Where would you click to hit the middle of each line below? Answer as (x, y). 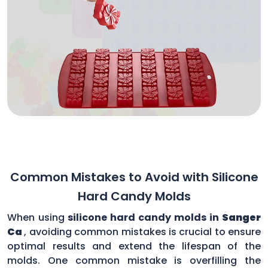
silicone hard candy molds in (143, 217)
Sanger (241, 217)
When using (36, 217)
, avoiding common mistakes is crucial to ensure (142, 232)
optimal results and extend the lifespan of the (134, 246)
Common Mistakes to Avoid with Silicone (134, 177)
